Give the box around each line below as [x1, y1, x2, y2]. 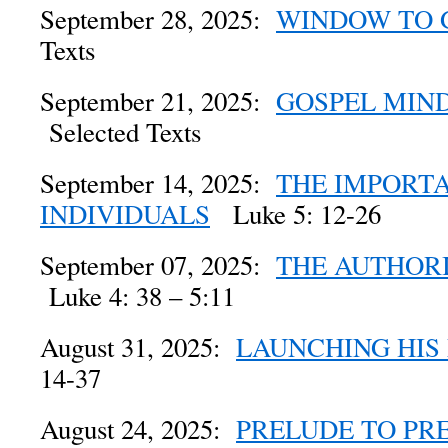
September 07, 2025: [40, 247, 276, 283]
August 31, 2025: [40, 329, 236, 365]
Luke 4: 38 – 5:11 [40, 278, 235, 314]
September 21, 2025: [40, 83, 276, 119]
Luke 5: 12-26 [210, 196, 381, 232]
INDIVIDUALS [40, 196, 210, 232]
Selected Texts [40, 114, 201, 150]
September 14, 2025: [40, 165, 276, 201]
